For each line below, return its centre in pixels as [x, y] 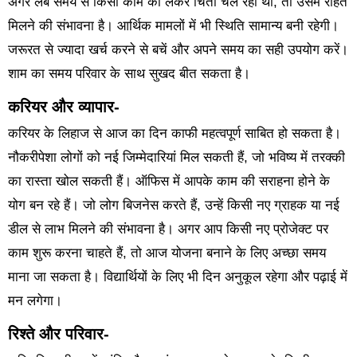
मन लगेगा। [35, 301]
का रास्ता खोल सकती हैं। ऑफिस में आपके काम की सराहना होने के [169, 182]
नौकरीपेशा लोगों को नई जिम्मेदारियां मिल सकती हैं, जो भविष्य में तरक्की [176, 158]
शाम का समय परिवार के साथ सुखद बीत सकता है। [129, 73]
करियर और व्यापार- [63, 106]
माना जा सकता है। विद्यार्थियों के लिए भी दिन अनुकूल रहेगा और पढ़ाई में [177, 277]
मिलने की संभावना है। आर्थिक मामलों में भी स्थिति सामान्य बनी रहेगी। [173, 25]
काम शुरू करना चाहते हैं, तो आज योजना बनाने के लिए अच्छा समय [167, 253]
